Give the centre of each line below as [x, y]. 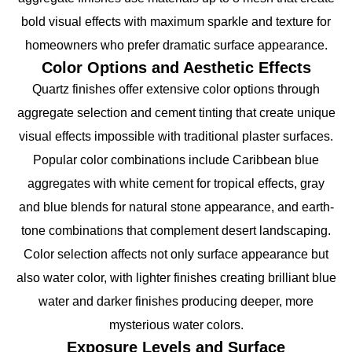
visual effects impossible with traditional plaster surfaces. [176, 136]
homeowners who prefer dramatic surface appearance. [176, 45]
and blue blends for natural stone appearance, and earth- [176, 207]
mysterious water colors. [176, 324]
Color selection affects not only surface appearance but [176, 254]
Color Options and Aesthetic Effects [176, 67]
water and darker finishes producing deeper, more [176, 301]
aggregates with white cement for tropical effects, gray [176, 183]
